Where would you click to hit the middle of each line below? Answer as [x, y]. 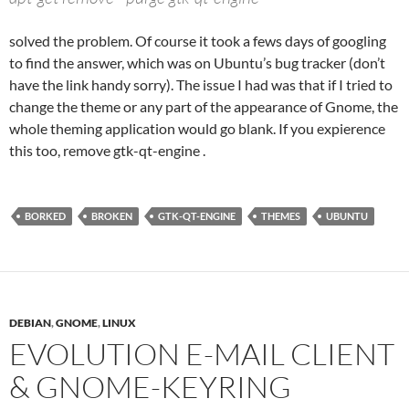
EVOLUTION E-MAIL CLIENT [202, 354]
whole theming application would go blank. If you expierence [197, 128]
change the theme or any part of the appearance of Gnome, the [204, 106]
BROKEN [112, 216]
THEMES [281, 216]
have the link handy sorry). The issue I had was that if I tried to [201, 84]
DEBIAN [30, 323]
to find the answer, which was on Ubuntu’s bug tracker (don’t [197, 63]
